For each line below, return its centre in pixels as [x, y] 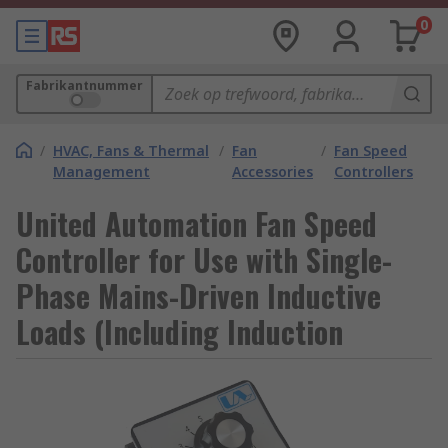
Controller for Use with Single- [204, 259]
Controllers [373, 171]
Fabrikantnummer [84, 85]
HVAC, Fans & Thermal [131, 150]
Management [101, 171]
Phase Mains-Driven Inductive [198, 295]
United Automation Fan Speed [196, 223]
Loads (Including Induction [179, 331]
